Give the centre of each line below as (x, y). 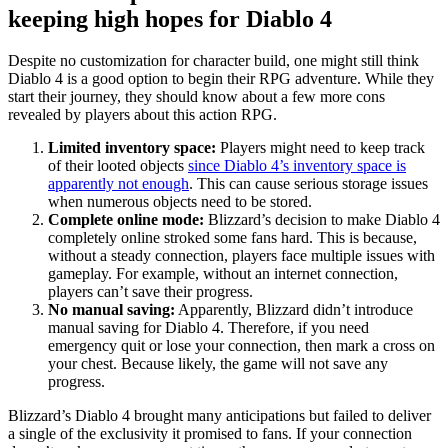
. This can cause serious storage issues (308, 184)
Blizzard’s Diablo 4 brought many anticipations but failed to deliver (219, 416)
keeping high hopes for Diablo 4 (170, 19)
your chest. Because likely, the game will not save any (218, 364)
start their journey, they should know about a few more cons (196, 97)
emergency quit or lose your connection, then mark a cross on (241, 346)
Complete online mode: (128, 220)
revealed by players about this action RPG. (144, 115)
